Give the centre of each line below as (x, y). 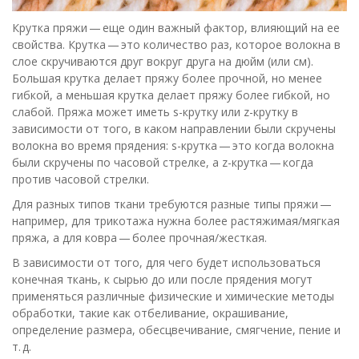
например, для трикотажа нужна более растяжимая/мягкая (176, 221)
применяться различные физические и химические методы (173, 296)
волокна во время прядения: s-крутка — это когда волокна (173, 145)
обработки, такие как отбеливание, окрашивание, (150, 313)
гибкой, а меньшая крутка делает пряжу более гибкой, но (171, 95)
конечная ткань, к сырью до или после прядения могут (162, 279)
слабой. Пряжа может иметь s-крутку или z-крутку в (155, 112)
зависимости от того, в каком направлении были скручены (174, 129)
